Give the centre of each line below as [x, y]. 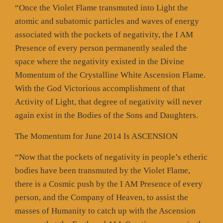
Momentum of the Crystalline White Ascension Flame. [110, 75]
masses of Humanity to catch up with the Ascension [105, 211]
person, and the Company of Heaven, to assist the [102, 197]
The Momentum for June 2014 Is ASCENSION [96, 136]
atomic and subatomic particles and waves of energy [107, 21]
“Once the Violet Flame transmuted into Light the [102, 7]
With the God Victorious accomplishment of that [100, 88]
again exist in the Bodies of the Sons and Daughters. [107, 115]
